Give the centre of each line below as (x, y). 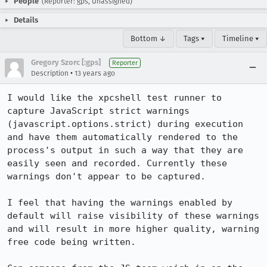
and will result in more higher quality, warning (133, 229)
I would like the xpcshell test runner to (114, 98)
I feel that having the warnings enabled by (120, 203)
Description (50, 73)
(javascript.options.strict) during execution (125, 124)
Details (26, 20)
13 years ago (95, 73)
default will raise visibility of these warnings (133, 216)
